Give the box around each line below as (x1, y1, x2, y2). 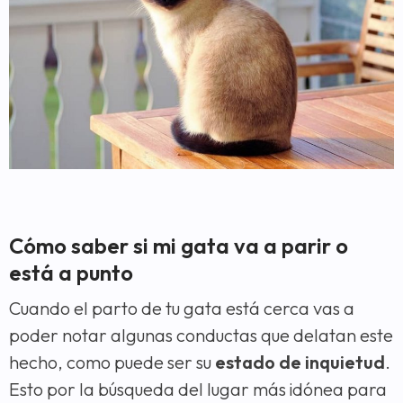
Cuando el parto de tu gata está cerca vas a (9, 296, 354, 319)
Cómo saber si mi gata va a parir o (9, 231, 348, 259)
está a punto (9, 258, 133, 286)
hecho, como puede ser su (9, 350, 215, 373)
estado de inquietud (215, 350, 385, 373)
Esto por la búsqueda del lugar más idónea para (9, 377, 387, 400)
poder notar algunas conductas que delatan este (9, 323, 393, 346)
